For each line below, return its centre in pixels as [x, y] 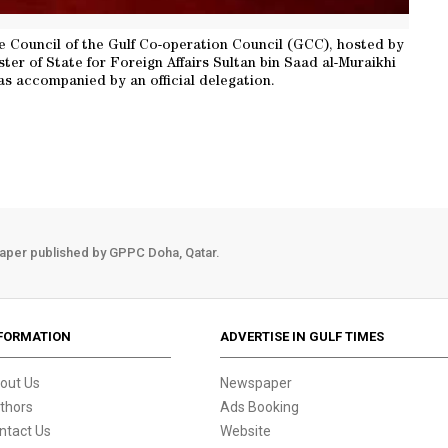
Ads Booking [260, 406]
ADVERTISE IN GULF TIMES [302, 336]
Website [246, 430]
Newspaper [256, 382]
